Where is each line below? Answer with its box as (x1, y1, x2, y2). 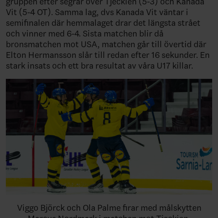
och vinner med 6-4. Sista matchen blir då (6, 28, 163, 39)
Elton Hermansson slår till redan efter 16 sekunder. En (6, 49, 210, 60)
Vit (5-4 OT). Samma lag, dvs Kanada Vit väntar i (6, 6, 188, 18)
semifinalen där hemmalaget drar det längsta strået (6, 17, 200, 28)
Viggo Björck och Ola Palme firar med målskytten (17, 202, 201, 213)
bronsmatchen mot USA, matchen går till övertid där (6, 38, 206, 50)
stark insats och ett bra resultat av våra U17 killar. (6, 60, 193, 71)
